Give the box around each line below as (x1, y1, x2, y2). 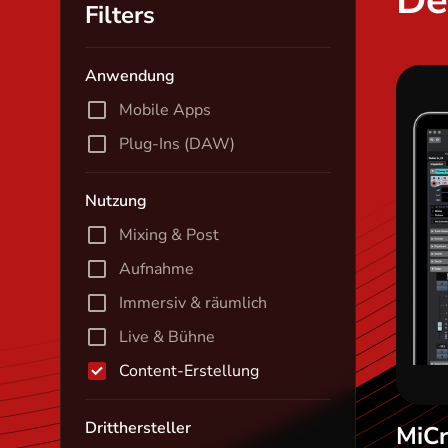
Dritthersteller (85, 417, 191, 439)
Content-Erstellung (119, 360, 259, 382)
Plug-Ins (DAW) (119, 133, 235, 155)
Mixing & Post (119, 224, 219, 246)
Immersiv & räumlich (119, 292, 267, 314)
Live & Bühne (119, 326, 215, 348)
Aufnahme (119, 258, 194, 280)
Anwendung (85, 65, 175, 87)
